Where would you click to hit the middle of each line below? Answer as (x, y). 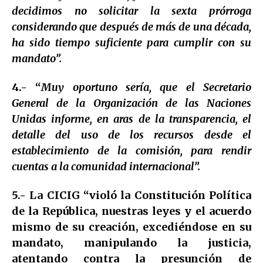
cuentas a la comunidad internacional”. (106, 166)
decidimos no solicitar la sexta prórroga (131, 11)
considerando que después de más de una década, (131, 26)
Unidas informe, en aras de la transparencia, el (131, 119)
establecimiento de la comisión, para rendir (131, 150)
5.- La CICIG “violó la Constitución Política (131, 195)
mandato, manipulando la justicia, (131, 242)
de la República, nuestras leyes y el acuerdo (131, 211)
